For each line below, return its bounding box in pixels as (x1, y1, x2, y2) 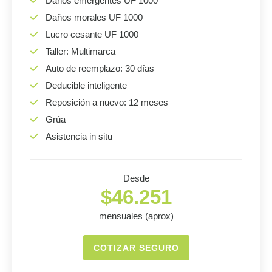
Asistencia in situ (46, 131, 112, 141)
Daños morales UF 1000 (46, 12, 143, 22)
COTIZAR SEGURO (93, 243, 179, 253)
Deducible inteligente (46, 80, 127, 90)
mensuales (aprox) (98, 211, 174, 221)
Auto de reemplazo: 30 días (46, 63, 154, 73)
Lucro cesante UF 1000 (46, 29, 138, 39)
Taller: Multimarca (46, 46, 115, 56)
